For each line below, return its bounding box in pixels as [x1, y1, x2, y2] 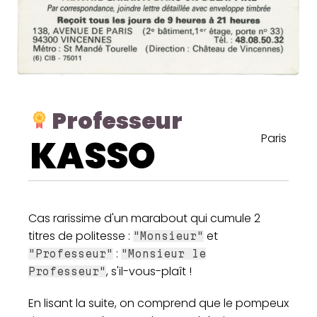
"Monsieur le [121, 247, 206, 260]
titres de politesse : [28, 227, 133, 244]
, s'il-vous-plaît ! [106, 263, 192, 279]
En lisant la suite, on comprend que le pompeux [28, 294, 289, 311]
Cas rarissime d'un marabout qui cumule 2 [28, 209, 260, 226]
